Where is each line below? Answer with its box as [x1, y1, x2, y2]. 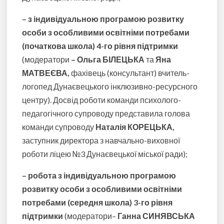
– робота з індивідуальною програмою [22, 170, 176, 180]
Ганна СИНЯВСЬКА [117, 211, 195, 221]
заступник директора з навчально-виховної [22, 135, 180, 145]
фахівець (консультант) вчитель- [69, 68, 190, 78]
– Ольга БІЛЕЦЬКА [71, 54, 145, 64]
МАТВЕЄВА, [22, 68, 70, 78]
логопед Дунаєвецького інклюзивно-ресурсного [22, 81, 198, 91]
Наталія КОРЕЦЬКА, [94, 122, 175, 132]
